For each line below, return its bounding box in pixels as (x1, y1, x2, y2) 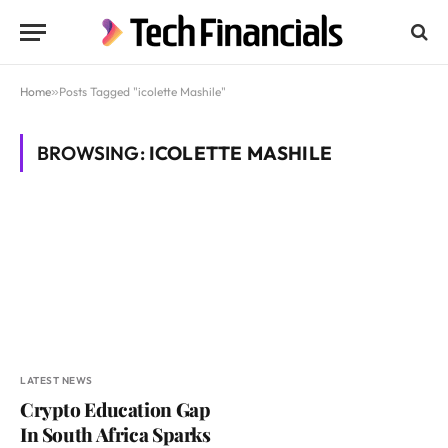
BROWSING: (37, 141, 149, 165)
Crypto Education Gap (20, 396, 211, 423)
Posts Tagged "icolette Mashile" (59, 84, 226, 99)
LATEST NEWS (20, 374, 93, 388)
